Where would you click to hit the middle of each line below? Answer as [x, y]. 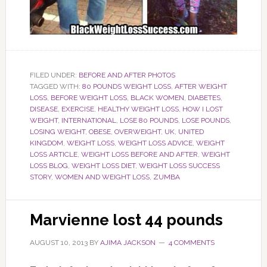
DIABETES [204, 97]
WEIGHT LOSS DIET [103, 165]
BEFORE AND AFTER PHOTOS [127, 75]
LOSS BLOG [49, 165]
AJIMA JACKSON [128, 242]
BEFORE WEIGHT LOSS [89, 97]
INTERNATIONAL [89, 120]
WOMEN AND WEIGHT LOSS [102, 177]
